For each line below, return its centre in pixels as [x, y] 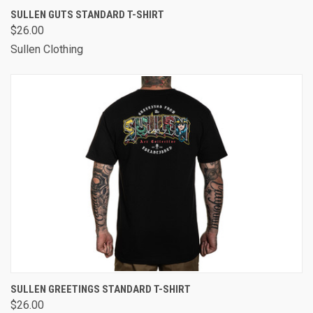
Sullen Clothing [47, 49]
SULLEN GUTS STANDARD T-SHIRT [87, 14]
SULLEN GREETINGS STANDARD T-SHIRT [101, 289]
